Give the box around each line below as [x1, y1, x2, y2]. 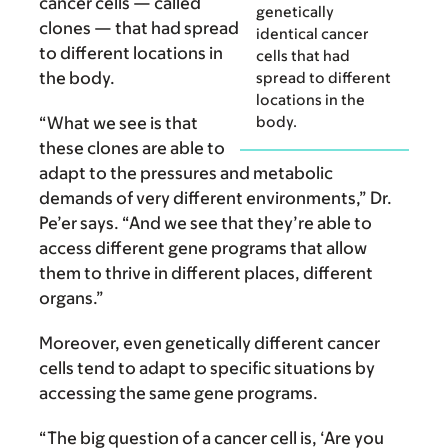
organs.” [39, 288, 104, 309]
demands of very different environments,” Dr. [39, 188, 392, 209]
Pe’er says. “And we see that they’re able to [39, 213, 372, 234]
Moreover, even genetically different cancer [39, 333, 380, 354]
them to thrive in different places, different [39, 263, 373, 284]
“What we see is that [39, 113, 198, 134]
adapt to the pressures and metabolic [39, 163, 333, 184]
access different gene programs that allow [39, 238, 367, 259]
